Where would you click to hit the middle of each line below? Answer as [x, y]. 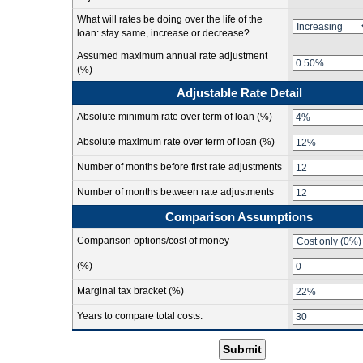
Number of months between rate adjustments [175, 192]
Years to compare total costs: [140, 316]
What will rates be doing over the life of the [170, 19]
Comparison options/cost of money [153, 241]
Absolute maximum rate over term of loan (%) [176, 142]
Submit [242, 349]
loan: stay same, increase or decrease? [163, 33]
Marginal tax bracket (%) [130, 291]
